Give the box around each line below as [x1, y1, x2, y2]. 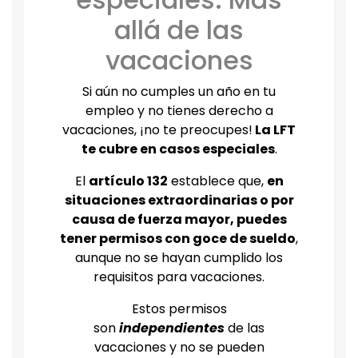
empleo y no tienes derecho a [85, 101, 273, 121]
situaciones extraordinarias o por [64, 191, 294, 210]
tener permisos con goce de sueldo [60, 229, 296, 249]
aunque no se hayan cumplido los [75, 249, 283, 268]
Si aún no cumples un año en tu [82, 82, 276, 101]
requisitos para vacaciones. [93, 268, 265, 287]
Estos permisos [131, 300, 227, 319]
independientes [119, 319, 228, 338]
